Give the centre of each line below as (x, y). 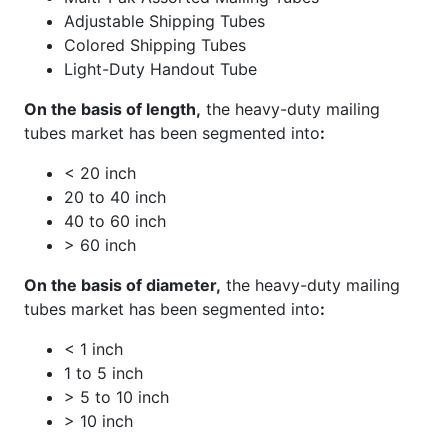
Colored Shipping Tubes (155, 44)
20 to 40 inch (115, 196)
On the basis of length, (112, 108)
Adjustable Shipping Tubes (164, 20)
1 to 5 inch (103, 372)
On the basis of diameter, (122, 284)
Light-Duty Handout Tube (160, 68)
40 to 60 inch (115, 220)
